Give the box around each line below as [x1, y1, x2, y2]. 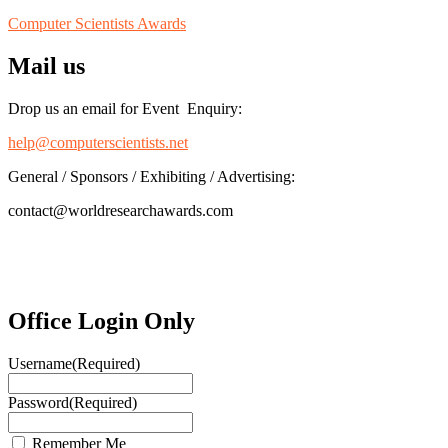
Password [8, 393, 69, 411]
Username [8, 354, 72, 372]
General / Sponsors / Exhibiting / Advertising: [8, 168, 295, 186]
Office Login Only [8, 307, 195, 334]
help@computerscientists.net [8, 134, 188, 152]
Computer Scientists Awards [8, 15, 186, 33]
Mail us [8, 53, 85, 80]
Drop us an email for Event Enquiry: [8, 100, 242, 118]
